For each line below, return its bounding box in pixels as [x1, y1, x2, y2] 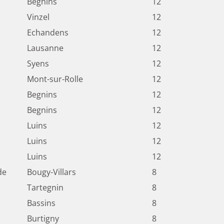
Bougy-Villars [27, 166, 76, 178]
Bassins [27, 197, 55, 209]
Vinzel [27, 11, 49, 23]
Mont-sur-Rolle [27, 73, 83, 85]
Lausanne [27, 42, 63, 54]
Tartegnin [27, 182, 63, 193]
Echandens [27, 27, 68, 38]
